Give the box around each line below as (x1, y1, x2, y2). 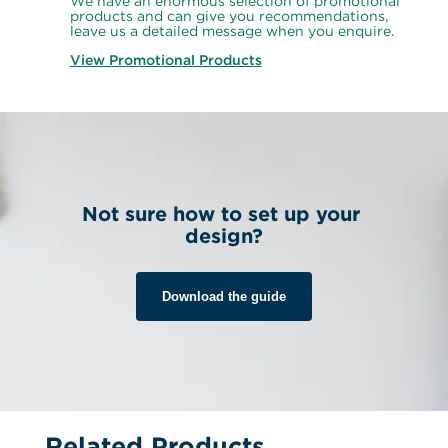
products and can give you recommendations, (69, 8, 388, 24)
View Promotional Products (69, 52, 262, 68)
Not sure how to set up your (81, 202, 360, 225)
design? (184, 224, 263, 247)
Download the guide (162, 289, 286, 305)
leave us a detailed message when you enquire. (69, 23, 394, 39)
